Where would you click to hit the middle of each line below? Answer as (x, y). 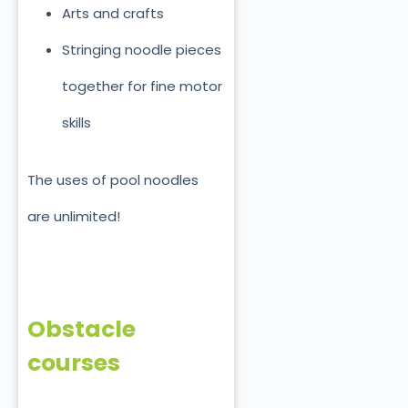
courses (74, 362)
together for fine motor (142, 87)
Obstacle (82, 329)
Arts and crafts (112, 14)
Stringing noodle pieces (141, 50)
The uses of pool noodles (113, 179)
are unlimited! (74, 216)
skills (76, 123)
